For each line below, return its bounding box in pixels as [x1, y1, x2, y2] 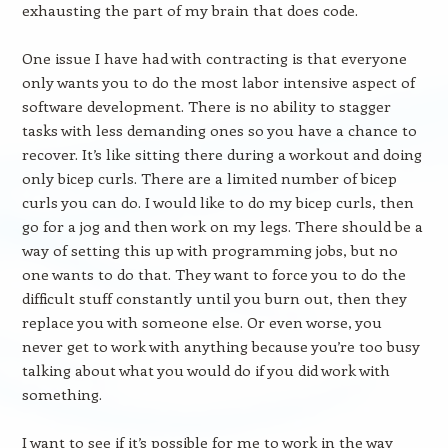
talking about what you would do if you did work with [21, 360, 390, 380]
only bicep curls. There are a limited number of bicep [21, 168, 397, 188]
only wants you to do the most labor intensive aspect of [21, 72, 415, 92]
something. [21, 384, 102, 404]
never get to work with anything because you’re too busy [21, 336, 420, 356]
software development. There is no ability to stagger [21, 96, 391, 116]
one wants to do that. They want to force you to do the [21, 264, 406, 284]
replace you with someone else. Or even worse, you [21, 312, 382, 332]
